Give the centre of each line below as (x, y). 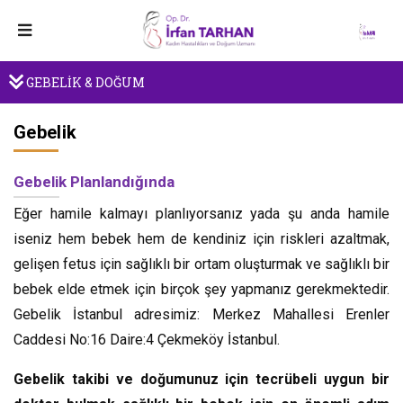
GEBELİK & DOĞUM (84, 82)
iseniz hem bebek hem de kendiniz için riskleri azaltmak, (201, 239)
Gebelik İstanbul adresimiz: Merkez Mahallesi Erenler (201, 314)
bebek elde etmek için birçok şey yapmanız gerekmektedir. (201, 289)
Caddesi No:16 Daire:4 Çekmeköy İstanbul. (147, 340)
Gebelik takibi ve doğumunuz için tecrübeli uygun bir (201, 379)
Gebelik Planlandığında (94, 182)
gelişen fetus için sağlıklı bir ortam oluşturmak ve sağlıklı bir (201, 264)
